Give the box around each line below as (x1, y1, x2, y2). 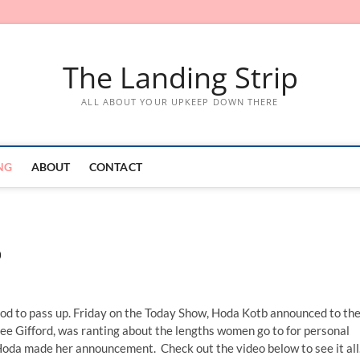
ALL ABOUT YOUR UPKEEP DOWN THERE (81, 96, 279, 108)
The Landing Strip (62, 58, 298, 97)
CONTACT (88, 160, 143, 174)
